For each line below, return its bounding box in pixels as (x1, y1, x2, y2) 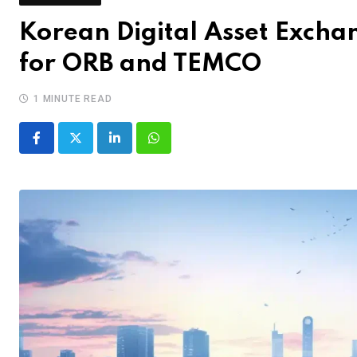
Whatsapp (152, 139, 209, 155)
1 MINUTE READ (33, 93, 112, 104)
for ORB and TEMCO (19, 52, 261, 76)
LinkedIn (113, 139, 162, 155)
